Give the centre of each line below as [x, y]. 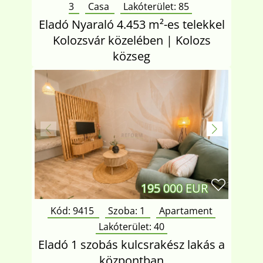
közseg [131, 56]
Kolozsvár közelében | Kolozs [131, 40]
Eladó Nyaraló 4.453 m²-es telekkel [131, 24]
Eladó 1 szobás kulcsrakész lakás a [131, 245]
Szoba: [124, 211]
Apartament [186, 211]
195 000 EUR [174, 188]
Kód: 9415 [73, 211]
